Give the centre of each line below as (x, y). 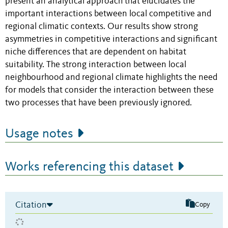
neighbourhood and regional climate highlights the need (111, 77)
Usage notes (39, 134)
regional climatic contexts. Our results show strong (102, 26)
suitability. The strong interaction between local (96, 65)
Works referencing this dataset (89, 167)
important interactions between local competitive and (108, 14)
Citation (31, 205)
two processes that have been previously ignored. (98, 103)
